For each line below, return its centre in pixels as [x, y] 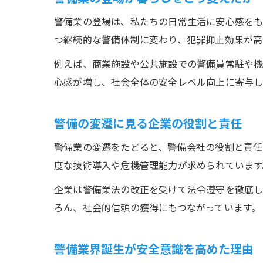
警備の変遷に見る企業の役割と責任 [148, 123]
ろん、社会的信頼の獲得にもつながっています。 [158, 207]
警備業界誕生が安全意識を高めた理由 [154, 249]
